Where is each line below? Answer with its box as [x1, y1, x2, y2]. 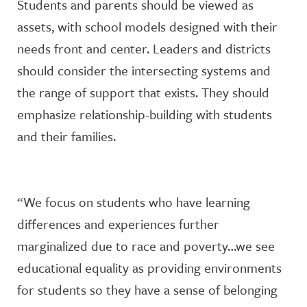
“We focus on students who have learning [17, 193, 250, 211]
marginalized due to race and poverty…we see [17, 236, 275, 255]
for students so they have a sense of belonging [17, 280, 278, 299]
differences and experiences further [17, 214, 219, 233]
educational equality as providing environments [17, 258, 282, 277]
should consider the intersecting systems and [17, 61, 271, 79]
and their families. [17, 127, 116, 145]
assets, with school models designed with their [17, 17, 278, 36]
